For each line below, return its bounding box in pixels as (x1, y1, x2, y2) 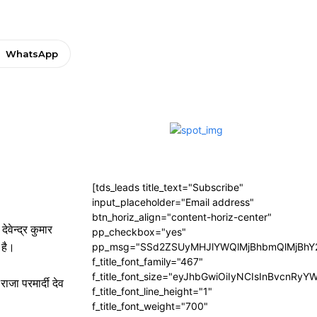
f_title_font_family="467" (92, 255, 203, 267)
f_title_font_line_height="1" (92, 285, 212, 297)
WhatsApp (5, 48, 58, 59)
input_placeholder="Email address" (92, 196, 254, 208)
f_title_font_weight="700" (92, 300, 208, 312)
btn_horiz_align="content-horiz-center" (92, 211, 272, 223)
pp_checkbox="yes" (92, 226, 186, 238)
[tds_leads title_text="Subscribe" (92, 181, 243, 193)
